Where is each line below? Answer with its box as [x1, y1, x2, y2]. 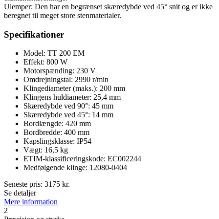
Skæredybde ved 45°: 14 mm [23, 110, 113, 119]
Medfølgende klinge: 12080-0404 [23, 163, 127, 172]
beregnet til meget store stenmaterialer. [4, 11, 121, 20]
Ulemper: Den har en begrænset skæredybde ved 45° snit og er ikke [4, 2, 213, 11]
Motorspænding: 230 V [23, 66, 96, 75]
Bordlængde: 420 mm [23, 119, 91, 128]
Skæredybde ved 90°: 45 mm [23, 102, 113, 110]
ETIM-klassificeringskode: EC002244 [23, 154, 141, 163]
